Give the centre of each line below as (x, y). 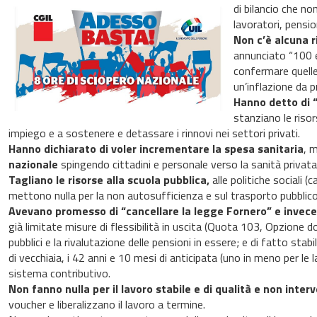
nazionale (33, 165)
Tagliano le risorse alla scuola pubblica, (109, 180)
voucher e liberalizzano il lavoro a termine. (106, 305)
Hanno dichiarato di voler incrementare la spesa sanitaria (156, 149)
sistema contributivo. (59, 273)
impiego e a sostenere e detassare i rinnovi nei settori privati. (154, 133)
